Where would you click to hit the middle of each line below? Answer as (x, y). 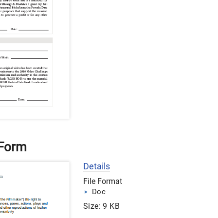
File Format (103, 182)
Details (97, 166)
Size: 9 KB (101, 206)
